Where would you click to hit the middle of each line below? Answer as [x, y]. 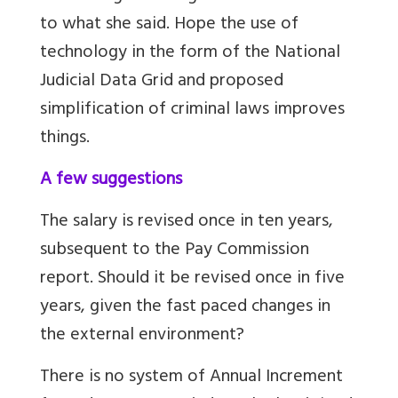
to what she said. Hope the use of [169, 26]
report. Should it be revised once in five [192, 280]
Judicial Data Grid [107, 83]
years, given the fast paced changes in [185, 308]
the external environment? [142, 337]
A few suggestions [111, 181]
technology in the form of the [157, 54]
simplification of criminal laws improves [192, 111]
